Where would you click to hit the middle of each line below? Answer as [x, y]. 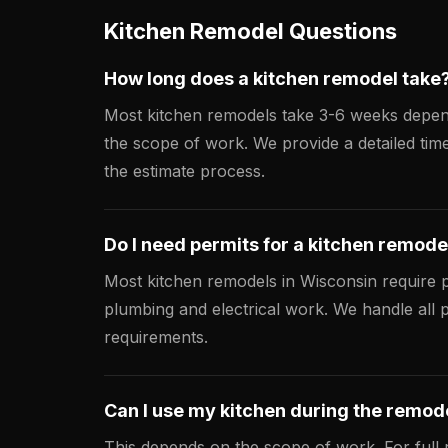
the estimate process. [184, 171]
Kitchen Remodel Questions [250, 31]
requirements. [156, 337]
